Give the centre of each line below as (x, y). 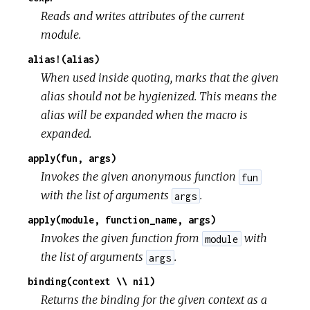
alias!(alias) (64, 60)
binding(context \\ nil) (91, 282)
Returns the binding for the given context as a (154, 300)
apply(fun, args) (72, 158)
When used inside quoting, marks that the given (160, 78)
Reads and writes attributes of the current (143, 16)
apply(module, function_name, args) (122, 220)
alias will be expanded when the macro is (145, 115)
